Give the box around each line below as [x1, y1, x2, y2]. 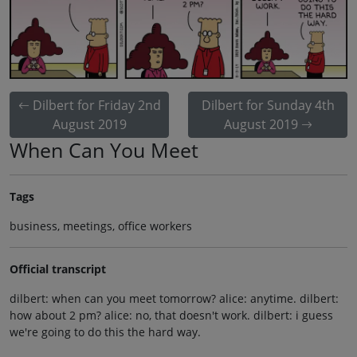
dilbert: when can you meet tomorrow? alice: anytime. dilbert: [10, 290, 339, 306]
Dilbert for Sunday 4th [201, 96, 335, 114]
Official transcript [10, 261, 106, 277]
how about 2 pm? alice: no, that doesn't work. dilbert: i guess [10, 307, 333, 323]
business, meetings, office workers [10, 218, 192, 233]
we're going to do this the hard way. [10, 324, 201, 339]
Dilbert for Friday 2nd [32, 96, 161, 114]
